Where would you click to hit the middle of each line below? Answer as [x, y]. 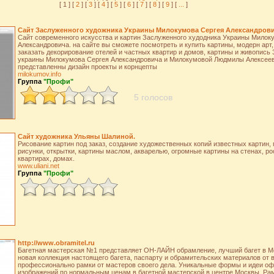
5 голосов [153, 97]
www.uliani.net [38, 166]
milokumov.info [39, 74]
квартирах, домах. [46, 158]
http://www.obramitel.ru [56, 243]
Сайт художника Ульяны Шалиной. [76, 136]
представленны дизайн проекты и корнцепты [87, 67]
